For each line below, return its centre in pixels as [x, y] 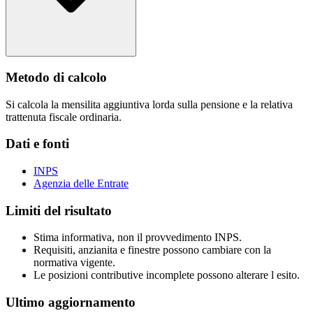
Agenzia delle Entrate [81, 184]
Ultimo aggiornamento [71, 303]
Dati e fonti [37, 144]
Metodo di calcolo [56, 77]
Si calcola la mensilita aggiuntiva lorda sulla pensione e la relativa [149, 104]
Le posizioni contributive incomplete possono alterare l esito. [167, 275]
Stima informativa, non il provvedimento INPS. [138, 238]
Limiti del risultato [59, 210]
